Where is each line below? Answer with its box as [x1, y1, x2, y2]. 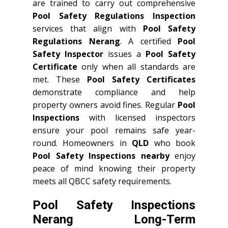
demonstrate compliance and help [33, 87, 195, 98]
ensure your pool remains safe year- [33, 125, 195, 136]
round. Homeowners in [33, 137, 132, 149]
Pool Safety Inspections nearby [33, 150, 169, 161]
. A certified [120, 36, 178, 47]
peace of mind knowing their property [33, 163, 195, 174]
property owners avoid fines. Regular [33, 99, 178, 110]
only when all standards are [77, 61, 195, 72]
